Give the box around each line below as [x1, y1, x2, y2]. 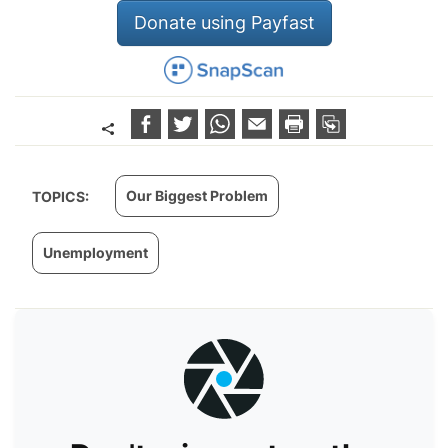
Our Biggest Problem [126, 187, 268, 205]
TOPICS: [32, 188, 92, 206]
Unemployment [43, 244, 148, 262]
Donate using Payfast [133, 11, 315, 33]
